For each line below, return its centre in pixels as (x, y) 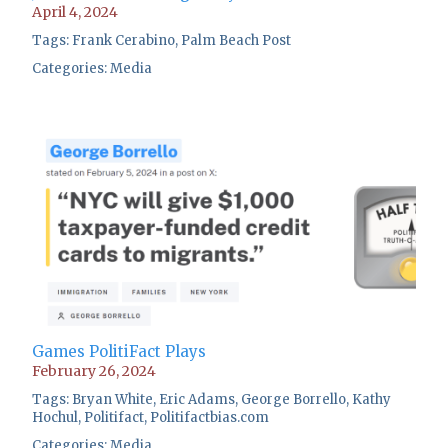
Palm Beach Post (236, 41)
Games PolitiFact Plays (119, 352)
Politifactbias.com (209, 418)
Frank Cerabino (123, 41)
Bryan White (112, 400)
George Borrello (293, 400)
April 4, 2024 (75, 12)
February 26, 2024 (94, 371)
